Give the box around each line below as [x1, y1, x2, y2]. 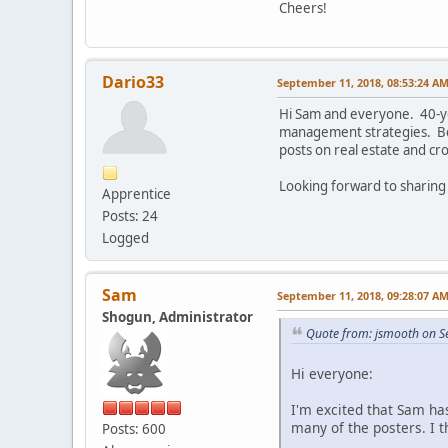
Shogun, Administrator [102, 307, 253, 326]
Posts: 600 [102, 419, 166, 438]
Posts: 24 [102, 206, 158, 225]
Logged [102, 228, 149, 247]
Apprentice [102, 184, 171, 203]
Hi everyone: [291, 364, 373, 384]
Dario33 [102, 70, 164, 93]
